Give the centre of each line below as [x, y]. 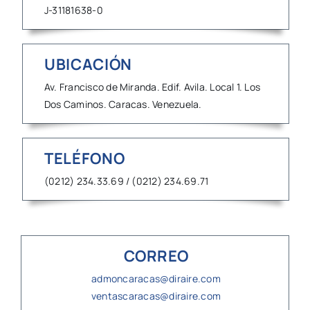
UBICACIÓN [88, 64]
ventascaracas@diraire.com [156, 295]
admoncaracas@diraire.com [156, 278]
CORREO [156, 256]
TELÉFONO [84, 158]
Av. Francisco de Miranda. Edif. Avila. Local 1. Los [152, 86]
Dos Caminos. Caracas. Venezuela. [123, 104]
